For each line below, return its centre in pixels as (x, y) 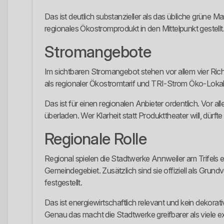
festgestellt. (63, 183)
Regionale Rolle (95, 139)
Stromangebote (98, 52)
